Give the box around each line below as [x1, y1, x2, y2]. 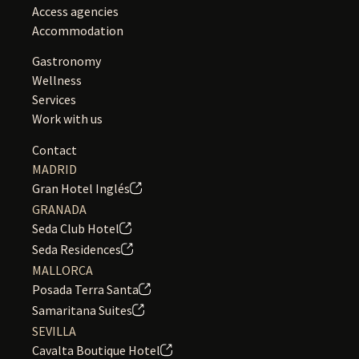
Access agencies [32, 2, 119, 19]
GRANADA [32, 200, 87, 217]
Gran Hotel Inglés [32, 179, 130, 196]
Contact [32, 141, 77, 158]
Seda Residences [32, 240, 121, 257]
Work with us [32, 111, 103, 127]
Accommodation [32, 22, 123, 38]
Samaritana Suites [32, 301, 132, 318]
